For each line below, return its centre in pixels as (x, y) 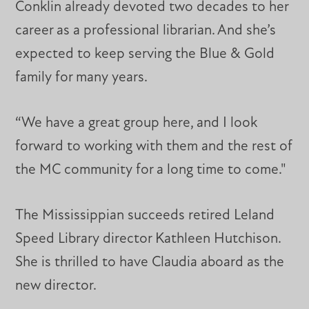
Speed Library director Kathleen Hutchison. (148, 239)
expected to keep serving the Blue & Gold (145, 54)
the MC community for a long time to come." (151, 170)
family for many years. (82, 78)
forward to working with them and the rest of (154, 147)
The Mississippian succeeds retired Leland (145, 215)
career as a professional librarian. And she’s (146, 31)
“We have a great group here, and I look (137, 123)
